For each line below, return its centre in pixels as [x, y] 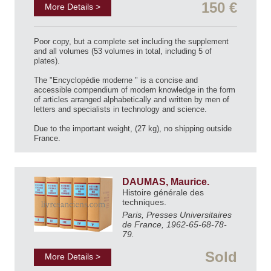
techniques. [145, 202]
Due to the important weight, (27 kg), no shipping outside [133, 129]
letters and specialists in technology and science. [120, 109]
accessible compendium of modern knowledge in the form [135, 90]
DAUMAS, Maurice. [167, 182]
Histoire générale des [163, 193]
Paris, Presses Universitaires [177, 215]
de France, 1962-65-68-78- [175, 225]
